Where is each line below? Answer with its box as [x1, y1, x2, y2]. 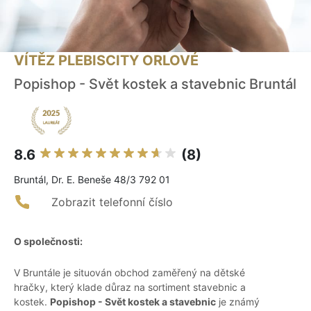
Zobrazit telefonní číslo [51, 195, 173, 210]
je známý [216, 296, 260, 308]
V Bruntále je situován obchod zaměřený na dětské [14, 267, 245, 279]
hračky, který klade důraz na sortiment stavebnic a [14, 281, 246, 294]
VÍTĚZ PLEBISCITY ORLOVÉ [14, 52, 199, 69]
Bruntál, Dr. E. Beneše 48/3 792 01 [14, 174, 170, 186]
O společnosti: [14, 235, 83, 248]
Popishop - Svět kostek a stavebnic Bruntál [14, 76, 296, 93]
